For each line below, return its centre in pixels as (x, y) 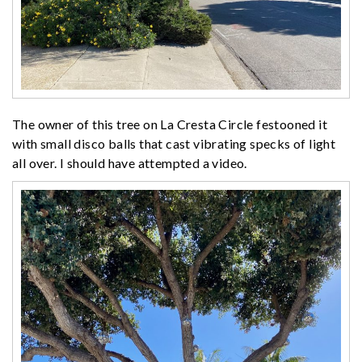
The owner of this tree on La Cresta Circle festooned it (170, 124)
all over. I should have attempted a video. (130, 162)
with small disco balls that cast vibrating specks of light (174, 143)
